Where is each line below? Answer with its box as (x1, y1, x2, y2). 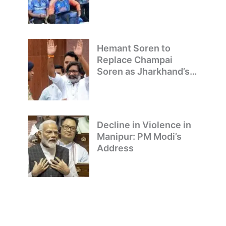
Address (96, 143, 134, 154)
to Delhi (96, 1, 131, 12)
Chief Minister (96, 78, 159, 89)
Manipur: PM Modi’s (96, 131, 182, 142)
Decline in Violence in (96, 120, 191, 131)
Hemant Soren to (96, 43, 171, 54)
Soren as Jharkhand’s (96, 66, 190, 77)
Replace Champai (96, 54, 173, 66)
